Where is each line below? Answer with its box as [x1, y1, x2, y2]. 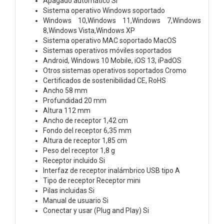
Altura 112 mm [43, 106, 90, 114]
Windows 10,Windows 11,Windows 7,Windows [43, 16, 201, 24]
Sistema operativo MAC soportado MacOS [43, 36, 176, 44]
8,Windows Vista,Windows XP [43, 26, 135, 34]
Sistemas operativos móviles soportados [43, 46, 171, 54]
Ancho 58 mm [43, 86, 87, 94]
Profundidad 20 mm [43, 96, 106, 104]
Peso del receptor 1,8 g [43, 146, 115, 154]
